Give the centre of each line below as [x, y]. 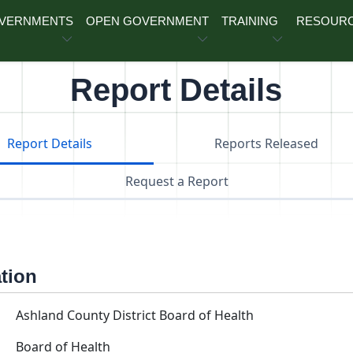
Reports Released [267, 143]
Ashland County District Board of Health [135, 315]
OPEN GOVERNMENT [148, 21]
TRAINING [250, 21]
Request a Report [176, 181]
